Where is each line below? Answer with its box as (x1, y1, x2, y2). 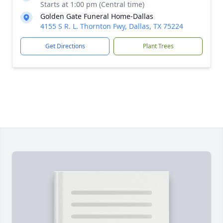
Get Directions (45, 42, 85, 50)
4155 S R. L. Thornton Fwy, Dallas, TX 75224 (40, 21, 183, 31)
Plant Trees (142, 42, 174, 50)
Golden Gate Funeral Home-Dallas (40, 11, 153, 21)
